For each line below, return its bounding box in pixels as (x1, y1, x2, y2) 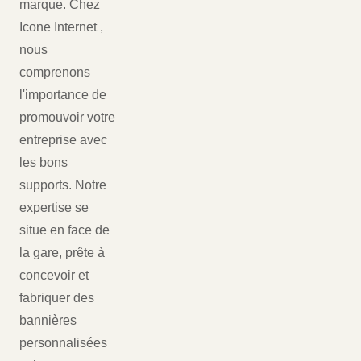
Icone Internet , (19, 20, 103, 35)
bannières (19, 313, 77, 328)
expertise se (19, 201, 89, 215)
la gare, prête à (19, 246, 105, 260)
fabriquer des (19, 291, 94, 305)
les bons (19, 156, 68, 170)
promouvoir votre (19, 110, 115, 125)
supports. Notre (19, 178, 106, 193)
